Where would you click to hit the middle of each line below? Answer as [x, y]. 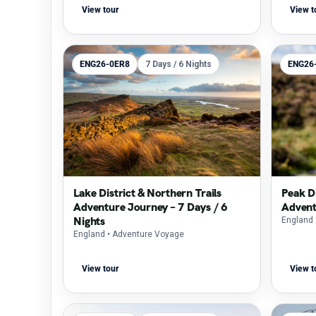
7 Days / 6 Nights [178, 64]
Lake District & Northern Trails [148, 193]
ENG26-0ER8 [105, 64]
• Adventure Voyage [146, 234]
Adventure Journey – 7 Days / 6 [151, 207]
